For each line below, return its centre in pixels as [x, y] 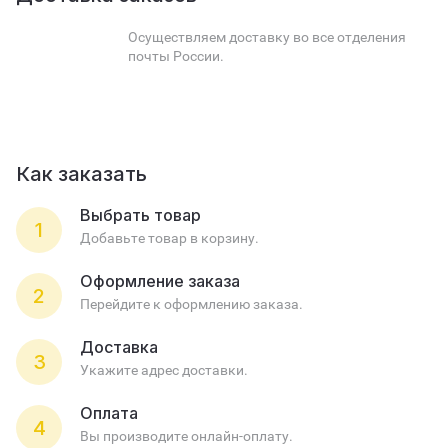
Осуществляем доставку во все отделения [267, 37]
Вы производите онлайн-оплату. [186, 436]
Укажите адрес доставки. [164, 370]
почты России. [176, 56]
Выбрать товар [140, 215]
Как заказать [81, 174]
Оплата [109, 413]
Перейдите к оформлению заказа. [191, 304]
